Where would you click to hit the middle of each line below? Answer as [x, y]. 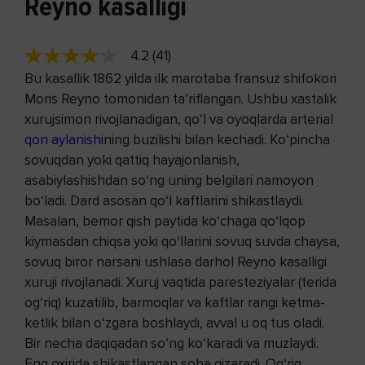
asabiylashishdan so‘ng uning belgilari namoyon [169, 180]
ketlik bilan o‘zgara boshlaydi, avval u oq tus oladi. [174, 323]
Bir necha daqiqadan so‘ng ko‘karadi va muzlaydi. [172, 343]
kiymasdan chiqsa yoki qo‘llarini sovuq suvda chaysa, [182, 241]
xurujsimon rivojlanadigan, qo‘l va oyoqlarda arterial [179, 119]
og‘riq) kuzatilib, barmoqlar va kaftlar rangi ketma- [175, 302]
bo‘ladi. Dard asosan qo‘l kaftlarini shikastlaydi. [164, 200]
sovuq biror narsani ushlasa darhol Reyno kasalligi [176, 262]
